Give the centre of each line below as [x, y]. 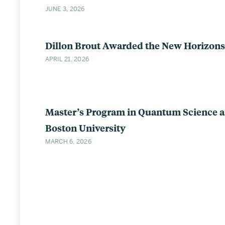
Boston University [85, 128]
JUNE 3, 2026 [65, 9]
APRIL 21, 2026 [67, 59]
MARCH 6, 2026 [68, 142]
